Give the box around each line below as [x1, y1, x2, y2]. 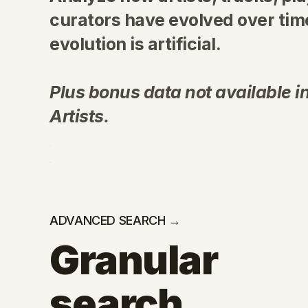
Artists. [49, 106, 109, 126]
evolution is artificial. [49, 34, 221, 54]
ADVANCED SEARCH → [49, 213, 181, 228]
